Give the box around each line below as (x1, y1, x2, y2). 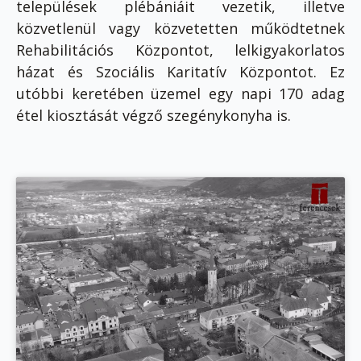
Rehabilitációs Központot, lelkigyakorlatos (16, 40, 345, 60)
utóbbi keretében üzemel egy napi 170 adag (16, 84, 345, 104)
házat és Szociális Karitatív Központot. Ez (16, 62, 345, 82)
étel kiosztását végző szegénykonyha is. (16, 106, 299, 126)
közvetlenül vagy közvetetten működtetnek (16, 19, 345, 39)
